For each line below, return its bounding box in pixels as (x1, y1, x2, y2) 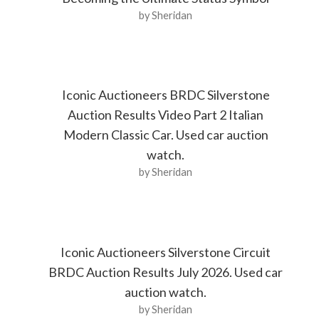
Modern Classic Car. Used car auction (63, 127, 268, 143)
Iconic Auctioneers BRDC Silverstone (61, 87, 270, 103)
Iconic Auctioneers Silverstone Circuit (61, 244, 271, 260)
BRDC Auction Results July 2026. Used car (48, 263, 283, 280)
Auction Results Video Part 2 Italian (68, 107, 264, 123)
